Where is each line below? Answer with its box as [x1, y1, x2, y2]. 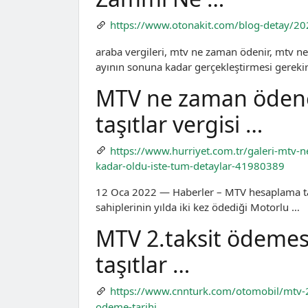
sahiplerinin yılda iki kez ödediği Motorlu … [96, 200, 300, 214]
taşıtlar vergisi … [96, 109, 263, 139]
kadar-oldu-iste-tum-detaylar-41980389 [96, 159, 285, 173]
